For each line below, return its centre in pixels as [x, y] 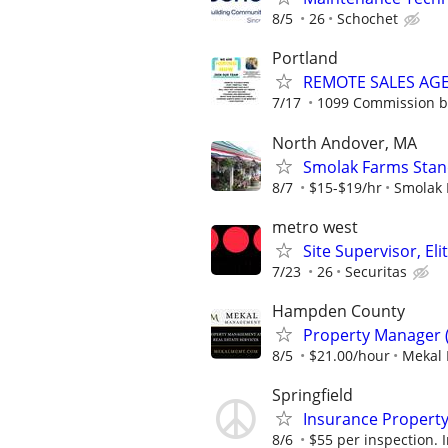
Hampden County [338, 310]
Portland [305, 58]
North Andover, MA [344, 142]
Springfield [312, 395]
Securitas [376, 271]
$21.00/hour [349, 355]
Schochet [367, 19]
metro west [315, 226]
